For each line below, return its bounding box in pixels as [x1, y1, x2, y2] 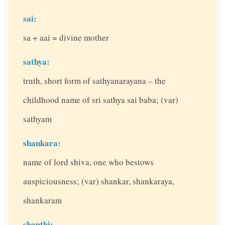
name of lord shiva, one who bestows [23, 156, 154, 168]
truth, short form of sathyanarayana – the [23, 75, 166, 87]
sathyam [23, 113, 52, 125]
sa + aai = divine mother [23, 32, 109, 44]
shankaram [23, 194, 62, 206]
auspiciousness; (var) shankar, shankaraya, [23, 175, 174, 187]
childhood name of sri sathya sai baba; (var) [23, 94, 178, 106]
